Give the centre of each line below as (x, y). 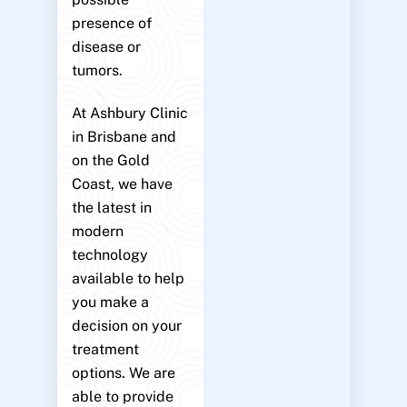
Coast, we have (122, 184)
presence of (111, 23)
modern (97, 231)
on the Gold (110, 160)
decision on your (126, 325)
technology (109, 254)
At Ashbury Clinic (129, 113)
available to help (128, 278)
